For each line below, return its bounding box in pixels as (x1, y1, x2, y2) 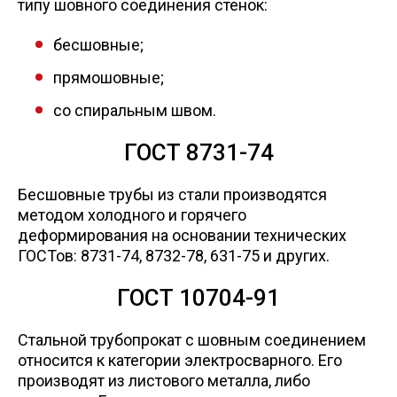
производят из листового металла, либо (18, 370, 310, 390)
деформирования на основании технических (18, 225, 346, 245)
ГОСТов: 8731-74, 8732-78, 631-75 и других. (18, 245, 330, 265)
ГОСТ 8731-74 (123, 138, 274, 166)
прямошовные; (53, 67, 164, 87)
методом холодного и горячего (18, 205, 246, 224)
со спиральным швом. (53, 100, 216, 120)
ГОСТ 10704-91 (117, 284, 280, 311)
